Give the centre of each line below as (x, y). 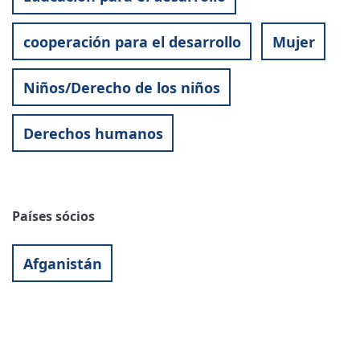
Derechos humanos (93, 133)
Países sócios (53, 217)
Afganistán (62, 263)
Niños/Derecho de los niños (121, 87)
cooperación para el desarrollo (132, 41)
